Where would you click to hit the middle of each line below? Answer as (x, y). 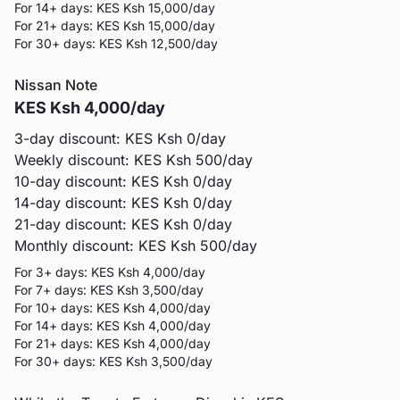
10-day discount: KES (89, 181)
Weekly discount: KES (90, 160)
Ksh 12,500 (158, 43)
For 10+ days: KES (67, 308)
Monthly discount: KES (90, 246)
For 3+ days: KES (64, 272)
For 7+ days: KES (64, 290)
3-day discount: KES (86, 138)
